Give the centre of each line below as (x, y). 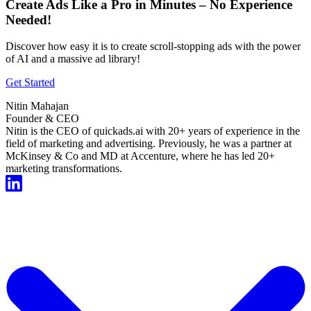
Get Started (30, 83)
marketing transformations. (64, 169)
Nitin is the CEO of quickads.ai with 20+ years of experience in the (153, 131)
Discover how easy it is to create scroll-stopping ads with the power (153, 47)
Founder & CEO (42, 119)
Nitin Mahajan (37, 106)
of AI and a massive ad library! (73, 59)
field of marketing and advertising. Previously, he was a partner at (149, 144)
